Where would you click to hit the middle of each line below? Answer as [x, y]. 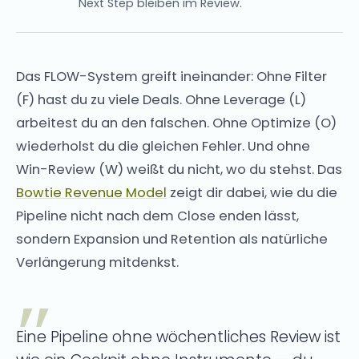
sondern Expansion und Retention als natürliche [172, 239]
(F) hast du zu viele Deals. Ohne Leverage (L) [161, 99]
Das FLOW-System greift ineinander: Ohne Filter [171, 76]
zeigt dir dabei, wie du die [252, 192]
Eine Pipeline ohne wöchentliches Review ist [178, 337]
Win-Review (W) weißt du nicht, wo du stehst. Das [179, 169]
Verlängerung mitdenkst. [97, 262]
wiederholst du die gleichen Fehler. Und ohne [163, 146]
